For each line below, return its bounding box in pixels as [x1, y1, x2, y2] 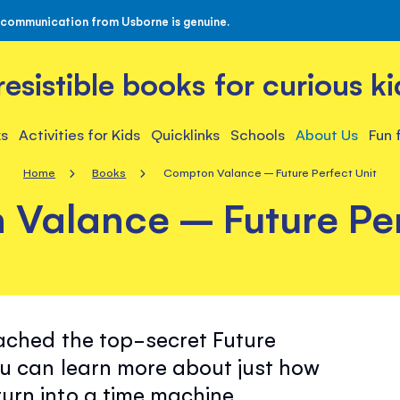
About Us [296, 124, 359, 144]
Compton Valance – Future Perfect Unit [162, 164, 378, 179]
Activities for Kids [18, 124, 140, 144]
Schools [230, 124, 286, 144]
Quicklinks [150, 124, 221, 144]
